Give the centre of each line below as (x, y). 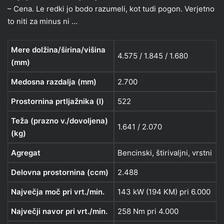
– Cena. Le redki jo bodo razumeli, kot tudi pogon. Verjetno (111, 8)
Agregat (26, 152)
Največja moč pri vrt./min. (58, 191)
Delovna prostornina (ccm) (60, 172)
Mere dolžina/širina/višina (58, 49)
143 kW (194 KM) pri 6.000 (164, 191)
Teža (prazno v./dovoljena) (59, 120)
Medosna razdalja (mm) (54, 81)
